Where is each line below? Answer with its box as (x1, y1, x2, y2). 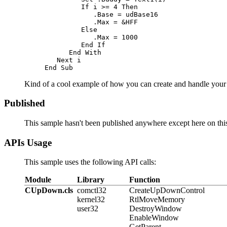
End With (69, 48, 101, 56)
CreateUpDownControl (129, 186, 205, 195)
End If (81, 41, 105, 49)
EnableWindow (129, 213, 179, 222)
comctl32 (77, 186, 106, 195)
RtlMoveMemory (129, 195, 185, 204)
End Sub (45, 63, 73, 71)
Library (77, 175, 104, 184)
